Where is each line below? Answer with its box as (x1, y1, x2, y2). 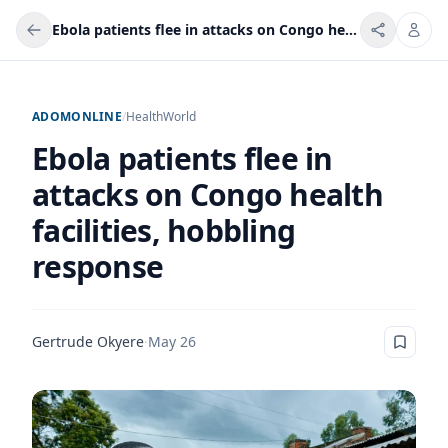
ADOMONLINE (32, 108, 122, 125)
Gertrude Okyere (32, 332, 144, 351)
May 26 (148, 332, 196, 351)
